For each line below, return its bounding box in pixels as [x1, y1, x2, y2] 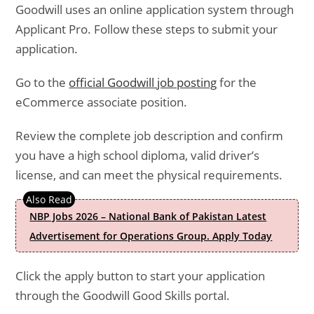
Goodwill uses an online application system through [15, 1, 294, 18]
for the [217, 74, 257, 90]
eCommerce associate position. [15, 94, 188, 110]
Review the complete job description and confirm [15, 128, 284, 144]
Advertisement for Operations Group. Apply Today [29, 229, 273, 243]
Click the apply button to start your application [15, 268, 266, 284]
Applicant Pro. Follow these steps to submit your [15, 21, 278, 37]
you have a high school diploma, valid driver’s [15, 147, 260, 163]
